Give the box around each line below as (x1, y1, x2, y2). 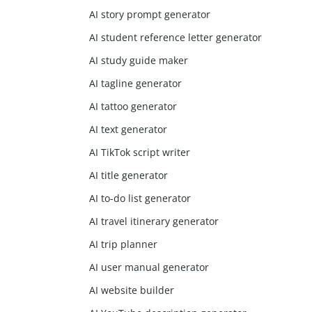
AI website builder (89, 283, 175, 297)
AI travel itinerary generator (89, 214, 219, 228)
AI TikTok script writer (89, 146, 191, 159)
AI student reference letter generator (89, 31, 263, 45)
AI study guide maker (89, 54, 189, 68)
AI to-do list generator (89, 192, 192, 205)
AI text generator (89, 123, 168, 136)
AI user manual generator (89, 260, 210, 274)
